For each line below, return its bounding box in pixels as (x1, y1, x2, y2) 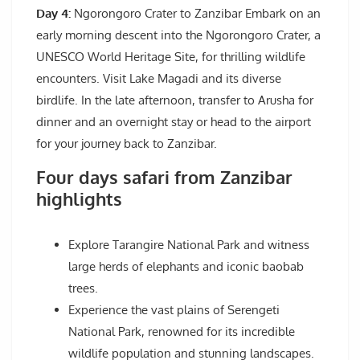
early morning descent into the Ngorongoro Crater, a (36, 27, 321, 43)
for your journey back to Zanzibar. (36, 136, 217, 152)
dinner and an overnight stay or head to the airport (36, 114, 311, 130)
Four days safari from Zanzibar (36, 166, 292, 189)
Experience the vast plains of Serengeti (68, 302, 280, 318)
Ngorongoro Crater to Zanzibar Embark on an (71, 6, 321, 22)
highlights (36, 187, 122, 211)
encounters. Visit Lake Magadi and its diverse (36, 71, 281, 87)
